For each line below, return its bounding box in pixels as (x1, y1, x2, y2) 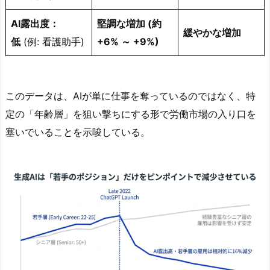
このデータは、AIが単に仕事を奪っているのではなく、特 (5, 90, 256, 102)
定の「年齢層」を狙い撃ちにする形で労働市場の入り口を (5, 108, 256, 121)
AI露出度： (11, 17, 59, 30)
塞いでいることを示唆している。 (5, 126, 150, 139)
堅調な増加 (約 (97, 17, 162, 30)
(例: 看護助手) (20, 36, 84, 48)
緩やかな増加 (183, 27, 241, 39)
